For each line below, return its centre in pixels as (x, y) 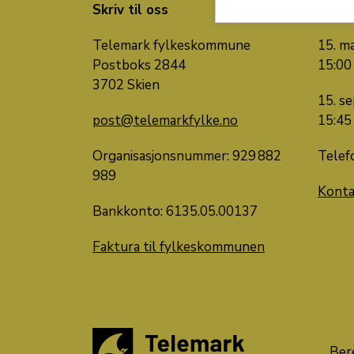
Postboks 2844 (139, 66)
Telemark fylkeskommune (171, 46)
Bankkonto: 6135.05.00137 (175, 212)
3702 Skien (126, 85)
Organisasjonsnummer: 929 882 (187, 156)
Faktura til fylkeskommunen (179, 247)
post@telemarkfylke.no (165, 121)
